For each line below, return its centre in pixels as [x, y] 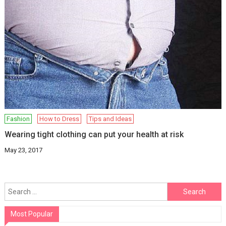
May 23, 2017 [24, 150]
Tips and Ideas [110, 119]
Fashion [18, 119]
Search [178, 188]
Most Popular [32, 214]
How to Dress [60, 119]
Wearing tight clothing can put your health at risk [94, 135]
